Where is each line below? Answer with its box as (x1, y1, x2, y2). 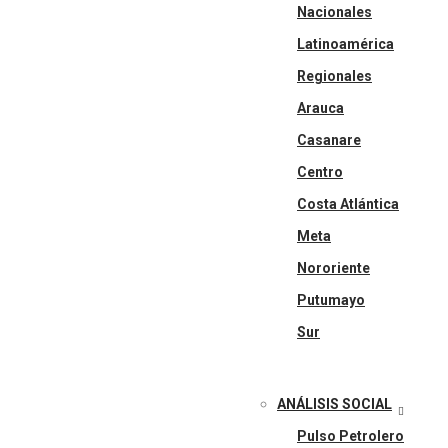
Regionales (297, 68, 372, 84)
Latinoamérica (297, 36, 394, 52)
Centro (297, 164, 343, 180)
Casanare (297, 132, 361, 148)
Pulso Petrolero (297, 428, 404, 444)
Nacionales (297, 4, 372, 20)
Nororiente (297, 260, 370, 276)
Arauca (297, 100, 344, 116)
